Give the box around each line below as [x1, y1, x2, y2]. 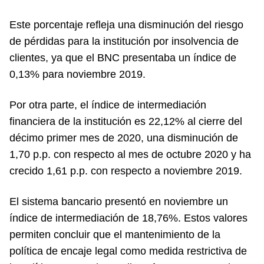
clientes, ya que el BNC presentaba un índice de [9, 52, 236, 64]
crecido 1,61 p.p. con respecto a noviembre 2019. [9, 165, 242, 177]
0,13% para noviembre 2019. [9, 68, 146, 80]
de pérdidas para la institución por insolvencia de [9, 35, 239, 47]
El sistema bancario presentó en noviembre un [9, 196, 228, 207]
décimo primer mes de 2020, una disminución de [9, 132, 238, 144]
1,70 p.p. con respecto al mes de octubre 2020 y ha [9, 148, 251, 160]
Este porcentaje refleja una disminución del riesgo [9, 19, 243, 31]
